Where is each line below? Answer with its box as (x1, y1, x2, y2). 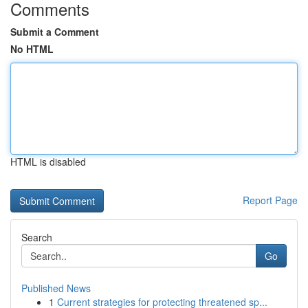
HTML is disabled (10, 155, 86, 168)
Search (21, 230, 52, 244)
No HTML (10, 42, 54, 56)
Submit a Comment (10, 25, 99, 38)
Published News (21, 281, 91, 295)
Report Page (243, 193, 298, 207)
